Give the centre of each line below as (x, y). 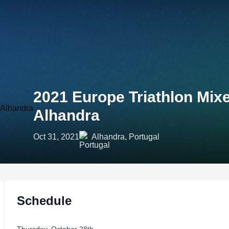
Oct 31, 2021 (56, 137)
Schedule (44, 201)
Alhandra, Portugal (125, 137)
